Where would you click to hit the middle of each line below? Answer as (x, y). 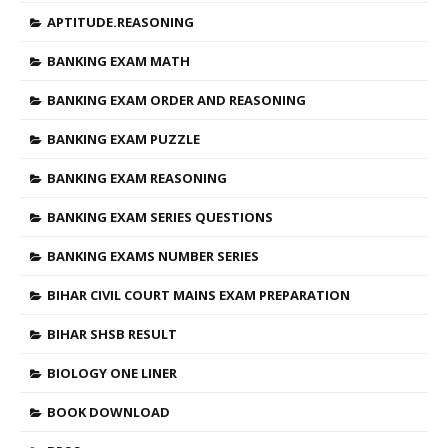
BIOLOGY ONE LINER (112, 373)
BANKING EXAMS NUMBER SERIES (153, 256)
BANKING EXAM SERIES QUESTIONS (160, 217)
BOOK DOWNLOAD (108, 412)
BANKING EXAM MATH (118, 61)
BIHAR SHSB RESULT (112, 334)
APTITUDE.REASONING (120, 22)
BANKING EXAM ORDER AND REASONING (176, 100)
